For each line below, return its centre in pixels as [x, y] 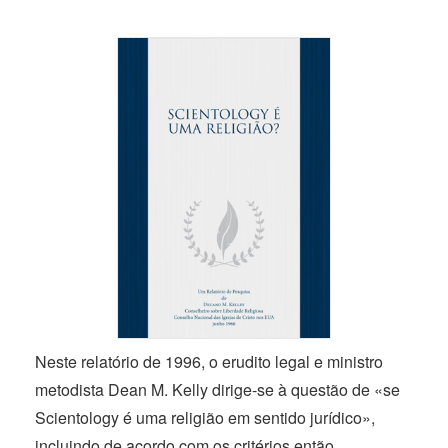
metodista [71, 389]
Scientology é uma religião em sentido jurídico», [205, 417]
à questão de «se [337, 389]
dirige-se [243, 389]
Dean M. [138, 389]
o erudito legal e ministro [294, 361]
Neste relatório [89, 361]
